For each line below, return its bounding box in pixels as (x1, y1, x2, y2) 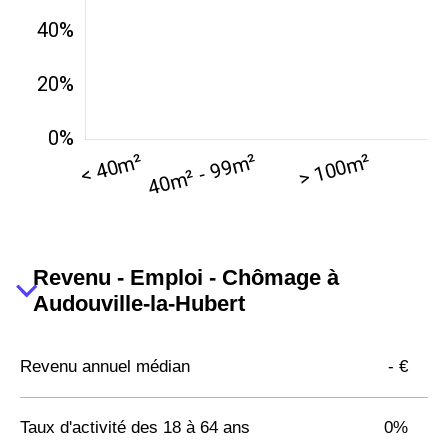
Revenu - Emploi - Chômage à (32, 264, 339, 290)
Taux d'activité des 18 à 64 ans (20, 417, 250, 437)
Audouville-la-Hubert (32, 290, 245, 316)
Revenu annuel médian (20, 356, 190, 376)
